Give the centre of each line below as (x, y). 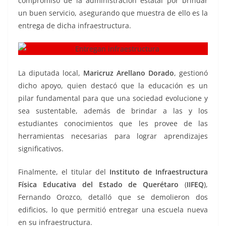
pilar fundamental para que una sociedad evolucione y (113, 98)
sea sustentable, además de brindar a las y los (113, 111)
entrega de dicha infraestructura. (75, 26)
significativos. (41, 149)
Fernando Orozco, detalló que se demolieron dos (113, 197)
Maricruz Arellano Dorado (129, 73)
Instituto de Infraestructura (159, 172)
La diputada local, (51, 73)
